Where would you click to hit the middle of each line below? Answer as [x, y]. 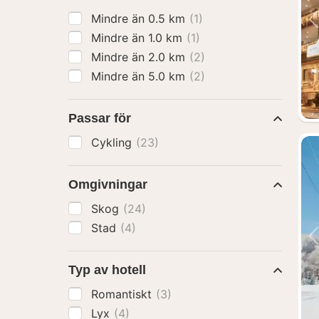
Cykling [113, 142]
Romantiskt [123, 294]
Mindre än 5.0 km [140, 76]
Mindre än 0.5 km [140, 19]
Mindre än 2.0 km [140, 57]
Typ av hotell [107, 270]
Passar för [100, 118]
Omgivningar [108, 184]
